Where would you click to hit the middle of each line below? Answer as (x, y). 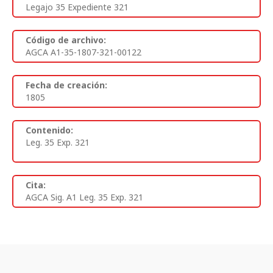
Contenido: (49, 130)
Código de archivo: (66, 40)
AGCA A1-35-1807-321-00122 (83, 52)
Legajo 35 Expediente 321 (77, 7)
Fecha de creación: (66, 85)
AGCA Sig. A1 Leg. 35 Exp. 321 (84, 197)
